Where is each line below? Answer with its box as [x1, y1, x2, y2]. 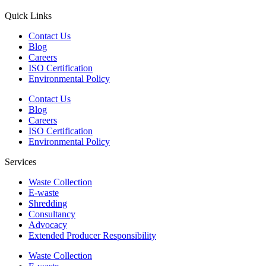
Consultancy [28, 209, 75, 220]
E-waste [28, 188, 59, 198]
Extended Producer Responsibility [28, 230, 156, 241]
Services [5, 157, 36, 167]
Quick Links [5, 11, 52, 21]
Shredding [28, 198, 67, 209]
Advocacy [28, 220, 67, 230]
